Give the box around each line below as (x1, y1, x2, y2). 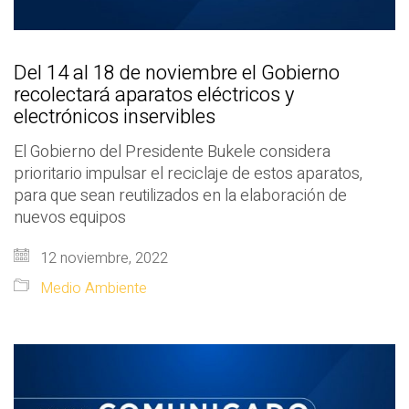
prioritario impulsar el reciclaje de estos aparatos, (14, 161, 362, 186)
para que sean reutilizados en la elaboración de (14, 183, 347, 208)
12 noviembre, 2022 (37, 246, 168, 269)
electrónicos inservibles (14, 101, 215, 131)
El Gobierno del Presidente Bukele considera (14, 139, 330, 164)
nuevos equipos (14, 204, 126, 230)
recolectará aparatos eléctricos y (14, 79, 294, 110)
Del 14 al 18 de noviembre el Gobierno (14, 58, 340, 88)
